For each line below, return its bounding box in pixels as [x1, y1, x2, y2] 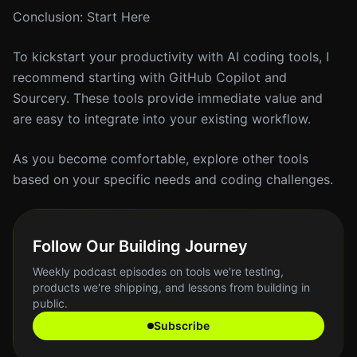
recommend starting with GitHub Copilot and [13, 69, 287, 85]
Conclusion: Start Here [13, 9, 150, 25]
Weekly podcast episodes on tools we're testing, [33, 265, 284, 278]
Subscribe [154, 319, 210, 332]
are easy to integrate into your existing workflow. [13, 111, 311, 127]
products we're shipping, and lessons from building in [33, 280, 310, 294]
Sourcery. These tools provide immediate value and [13, 90, 323, 106]
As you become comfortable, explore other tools [13, 151, 308, 167]
